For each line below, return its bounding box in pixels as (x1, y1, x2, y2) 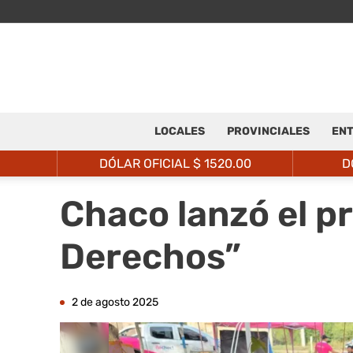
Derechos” (60, 236, 241, 277)
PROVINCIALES (226, 124, 310, 138)
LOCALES (154, 124, 205, 138)
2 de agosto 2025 (72, 295, 158, 309)
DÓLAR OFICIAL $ (98, 156, 204, 171)
